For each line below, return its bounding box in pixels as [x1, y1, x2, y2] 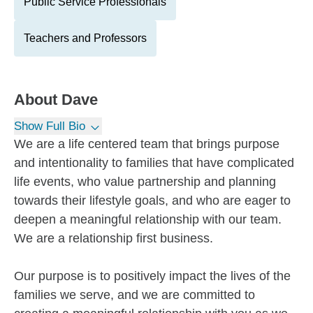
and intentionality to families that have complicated [14, 156, 294, 170]
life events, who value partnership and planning [14, 175, 276, 189]
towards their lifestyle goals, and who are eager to [14, 194, 291, 208]
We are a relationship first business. [14, 231, 213, 245]
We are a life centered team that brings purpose [14, 137, 279, 151]
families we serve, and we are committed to [14, 288, 255, 302]
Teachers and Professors [24, 32, 147, 44]
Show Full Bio [14, 119, 85, 133]
